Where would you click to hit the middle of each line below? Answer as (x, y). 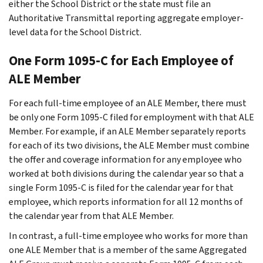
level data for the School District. (75, 32)
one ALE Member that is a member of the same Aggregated (128, 249)
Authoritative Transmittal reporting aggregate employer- (126, 18)
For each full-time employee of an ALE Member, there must (128, 103)
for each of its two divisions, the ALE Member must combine (129, 145)
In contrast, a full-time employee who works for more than (128, 235)
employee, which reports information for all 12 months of (126, 201)
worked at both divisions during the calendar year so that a (126, 173)
